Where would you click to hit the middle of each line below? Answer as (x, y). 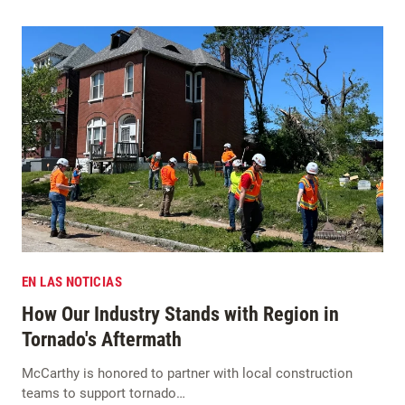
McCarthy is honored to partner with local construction (187, 373)
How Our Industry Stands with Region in (180, 314)
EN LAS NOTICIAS (72, 282)
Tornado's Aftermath (102, 339)
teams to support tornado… (104, 393)
